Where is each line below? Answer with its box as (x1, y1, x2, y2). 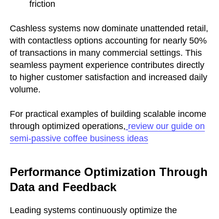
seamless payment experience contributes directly (10, 60, 204, 70)
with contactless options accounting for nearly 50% (10, 35, 207, 45)
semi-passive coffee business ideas (10, 133, 148, 143)
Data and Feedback (10, 180, 116, 194)
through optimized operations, (10, 121, 126, 131)
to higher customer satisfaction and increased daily (10, 72, 207, 82)
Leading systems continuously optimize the (10, 205, 177, 215)
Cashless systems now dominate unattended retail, (10, 23, 208, 33)
